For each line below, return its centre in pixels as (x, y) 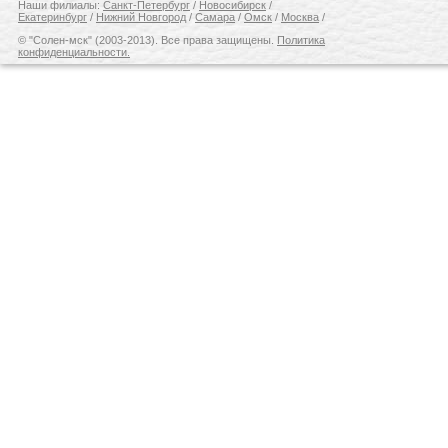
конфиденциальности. (74, 52)
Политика (301, 40)
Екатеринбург (52, 17)
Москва (300, 17)
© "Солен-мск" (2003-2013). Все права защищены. (147, 40)
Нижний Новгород (141, 17)
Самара (215, 17)
